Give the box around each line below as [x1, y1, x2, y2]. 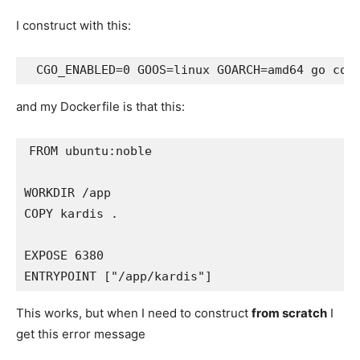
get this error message [16, 326, 145, 342]
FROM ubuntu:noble [29, 144, 152, 159]
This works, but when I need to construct [16, 305, 252, 321]
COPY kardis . [24, 207, 118, 222]
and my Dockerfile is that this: [16, 99, 185, 115]
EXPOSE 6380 [24, 248, 104, 264]
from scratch [252, 305, 327, 321]
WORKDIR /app [24, 186, 111, 201]
